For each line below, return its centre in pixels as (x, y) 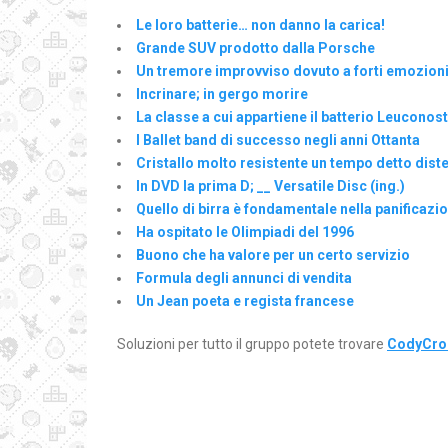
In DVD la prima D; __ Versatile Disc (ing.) (270, 186)
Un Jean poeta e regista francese (245, 301)
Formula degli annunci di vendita (244, 278)
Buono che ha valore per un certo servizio (273, 255)
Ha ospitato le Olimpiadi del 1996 (245, 232)
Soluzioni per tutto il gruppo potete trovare (252, 344)
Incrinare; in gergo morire (222, 94)
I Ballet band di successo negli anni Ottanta (278, 140)
